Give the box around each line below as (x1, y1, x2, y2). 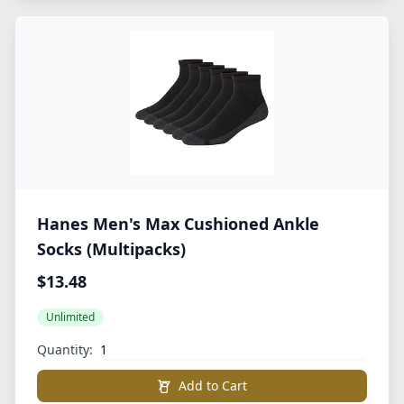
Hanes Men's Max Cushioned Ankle (37, 213, 319, 234)
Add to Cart (179, 377, 247, 394)
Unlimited (46, 309, 95, 325)
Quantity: (37, 341, 93, 358)
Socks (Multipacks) (37, 238, 186, 260)
